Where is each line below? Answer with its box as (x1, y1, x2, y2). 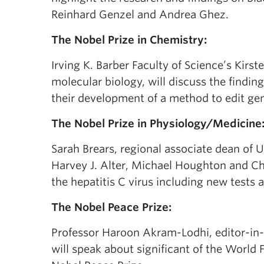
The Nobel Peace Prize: (51, 201, 174, 213)
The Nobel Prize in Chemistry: (51, 34, 210, 46)
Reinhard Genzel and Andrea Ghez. (51, 8, 229, 21)
